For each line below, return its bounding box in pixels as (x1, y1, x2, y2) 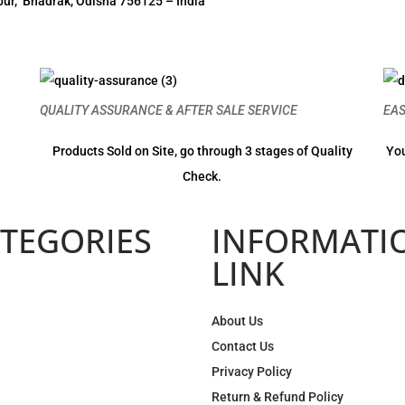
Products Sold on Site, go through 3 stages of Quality (52, 143, 353, 158)
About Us (212, 313, 263, 328)
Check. (183, 168, 222, 184)
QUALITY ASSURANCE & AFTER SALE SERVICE (39, 102, 297, 118)
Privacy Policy (212, 363, 292, 379)
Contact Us (212, 338, 274, 353)
